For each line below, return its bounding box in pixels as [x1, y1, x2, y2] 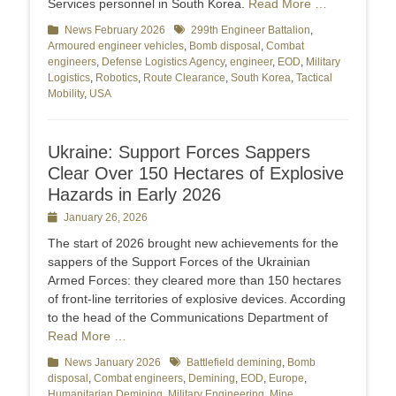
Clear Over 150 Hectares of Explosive [48, 164, 344, 184]
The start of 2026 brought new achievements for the [48, 236, 339, 251]
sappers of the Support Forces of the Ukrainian [48, 255, 310, 270]
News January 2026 [65, 356, 161, 369]
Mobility [48, 88, 84, 101]
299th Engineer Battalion [191, 24, 310, 37]
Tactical [296, 72, 332, 85]
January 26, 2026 [64, 211, 148, 225]
